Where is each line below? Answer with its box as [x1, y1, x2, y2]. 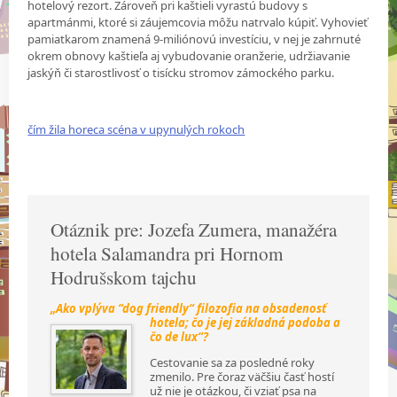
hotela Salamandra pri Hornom [51, 240, 284, 266]
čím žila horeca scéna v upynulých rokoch [27, 121, 245, 137]
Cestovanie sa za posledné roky [150, 354, 315, 370]
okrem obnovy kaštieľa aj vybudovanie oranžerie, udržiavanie [27, 47, 351, 64]
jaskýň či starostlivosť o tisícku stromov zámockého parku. [27, 64, 335, 81]
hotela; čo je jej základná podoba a [150, 314, 341, 331]
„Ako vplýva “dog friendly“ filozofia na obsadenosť [51, 300, 327, 316]
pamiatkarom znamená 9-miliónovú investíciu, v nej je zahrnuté [27, 30, 362, 47]
